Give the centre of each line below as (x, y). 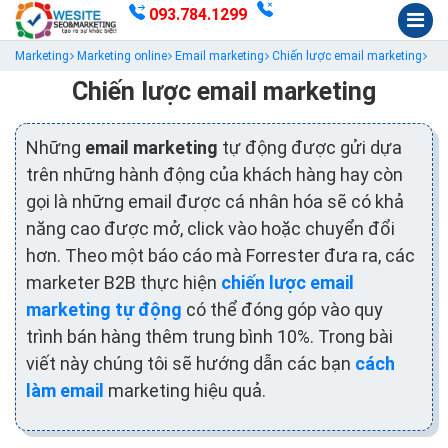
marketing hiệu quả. (185, 390)
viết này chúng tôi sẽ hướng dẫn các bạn (190, 363)
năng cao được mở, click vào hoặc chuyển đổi (210, 228)
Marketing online (122, 56)
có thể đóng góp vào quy (282, 309)
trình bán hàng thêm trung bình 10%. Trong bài (209, 336)
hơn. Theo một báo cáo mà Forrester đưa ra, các (220, 255)
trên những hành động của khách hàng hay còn (214, 174)
